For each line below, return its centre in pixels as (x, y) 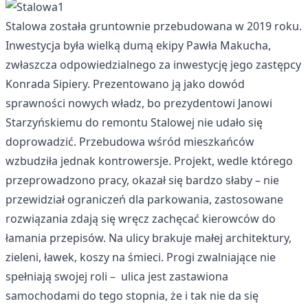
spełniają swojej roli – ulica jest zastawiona (117, 276)
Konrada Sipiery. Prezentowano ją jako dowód (125, 84)
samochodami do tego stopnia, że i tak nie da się (132, 296)
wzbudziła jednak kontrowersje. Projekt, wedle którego (149, 161)
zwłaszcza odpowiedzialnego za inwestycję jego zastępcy (153, 65)
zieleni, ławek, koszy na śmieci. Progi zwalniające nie (141, 257)
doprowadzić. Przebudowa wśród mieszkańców (130, 142)
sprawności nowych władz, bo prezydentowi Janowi (139, 103)
